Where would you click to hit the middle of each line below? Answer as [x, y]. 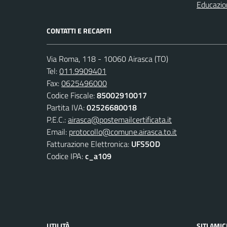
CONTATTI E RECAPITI [79, 30]
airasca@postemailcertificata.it [120, 119]
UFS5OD [146, 144]
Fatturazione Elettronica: [89, 144]
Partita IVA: [67, 107]
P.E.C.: [57, 119]
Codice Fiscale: [72, 95]
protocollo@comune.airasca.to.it [123, 131]
